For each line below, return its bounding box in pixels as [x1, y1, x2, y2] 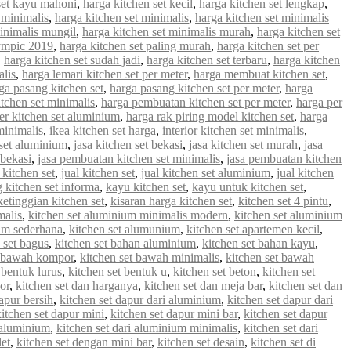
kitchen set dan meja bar [144, 278, 262, 292]
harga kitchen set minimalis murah [82, 24, 251, 38]
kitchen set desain [157, 335, 244, 349]
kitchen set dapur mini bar [110, 306, 237, 320]
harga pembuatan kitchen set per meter [101, 95, 290, 109]
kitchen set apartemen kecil [186, 222, 320, 236]
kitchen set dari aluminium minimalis [56, 320, 237, 335]
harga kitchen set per [217, 38, 319, 52]
